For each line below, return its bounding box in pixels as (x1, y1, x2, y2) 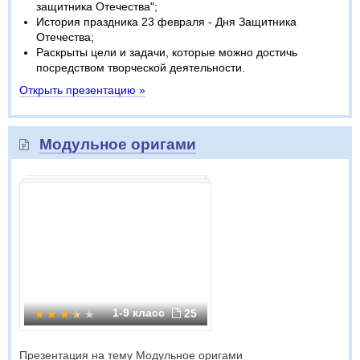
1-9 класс (112, 306, 168, 319)
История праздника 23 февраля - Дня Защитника (36, 15, 297, 28)
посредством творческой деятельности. (36, 61, 245, 74)
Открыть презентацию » (19, 84, 145, 96)
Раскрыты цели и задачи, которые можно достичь (36, 46, 297, 59)
